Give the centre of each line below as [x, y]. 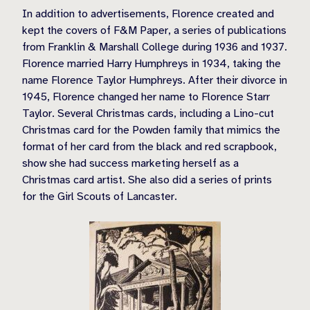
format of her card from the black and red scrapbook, [149, 147]
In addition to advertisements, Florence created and [148, 14]
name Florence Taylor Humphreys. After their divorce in [155, 80]
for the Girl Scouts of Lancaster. [100, 197]
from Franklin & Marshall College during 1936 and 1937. [155, 47]
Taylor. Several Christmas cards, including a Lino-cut [148, 113]
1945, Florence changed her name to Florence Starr [146, 97]
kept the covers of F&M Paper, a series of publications [154, 30]
